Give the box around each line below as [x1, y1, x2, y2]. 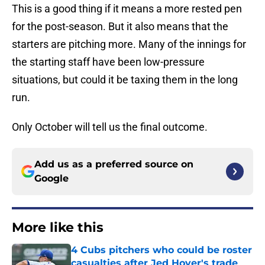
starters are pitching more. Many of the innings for [12, 38, 246, 51]
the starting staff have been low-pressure [12, 56, 205, 69]
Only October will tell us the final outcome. [12, 121, 208, 134]
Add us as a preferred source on [34, 159, 193, 170]
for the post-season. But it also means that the [12, 20, 228, 33]
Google [34, 173, 69, 185]
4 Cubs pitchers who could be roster [71, 244, 252, 256]
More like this [12, 219, 104, 236]
